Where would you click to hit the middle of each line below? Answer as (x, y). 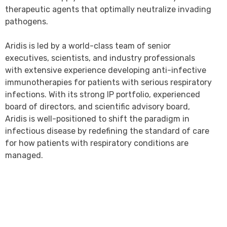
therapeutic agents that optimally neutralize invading (108, 10)
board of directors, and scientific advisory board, (98, 107)
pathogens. (27, 22)
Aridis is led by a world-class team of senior (88, 46)
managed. (24, 156)
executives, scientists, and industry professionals (100, 58)
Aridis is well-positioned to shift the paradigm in (97, 119)
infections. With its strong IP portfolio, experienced (103, 95)
